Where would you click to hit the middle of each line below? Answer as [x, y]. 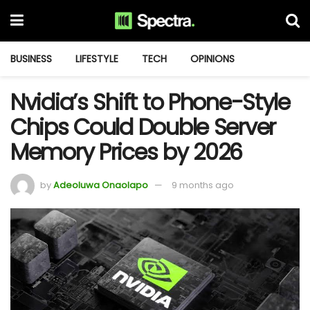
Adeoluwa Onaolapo [101, 185]
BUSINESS [31, 59]
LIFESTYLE [97, 59]
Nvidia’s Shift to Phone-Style [150, 102]
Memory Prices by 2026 [127, 152]
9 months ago [203, 185]
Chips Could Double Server [143, 127]
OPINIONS [212, 59]
